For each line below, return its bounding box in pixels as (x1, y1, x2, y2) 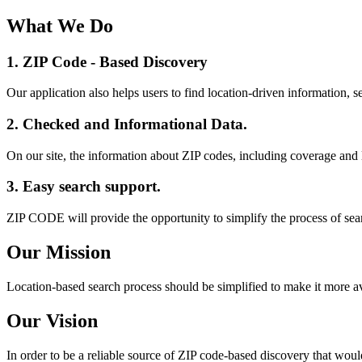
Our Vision (6, 309, 98, 331)
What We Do (6, 15, 113, 36)
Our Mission (6, 242, 111, 263)
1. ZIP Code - (6, 53, 99, 70)
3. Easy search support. (6, 178, 161, 196)
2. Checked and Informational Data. (6, 115, 247, 133)
